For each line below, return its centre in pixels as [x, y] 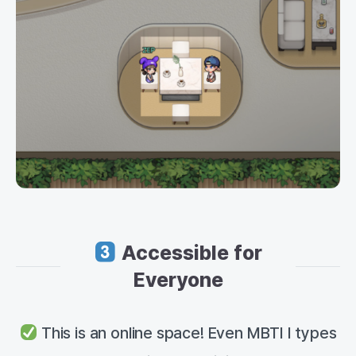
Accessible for [189, 253]
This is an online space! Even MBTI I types [187, 333]
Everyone [178, 280]
